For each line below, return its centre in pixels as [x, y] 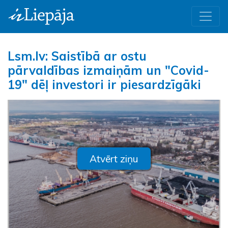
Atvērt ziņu [114, 159]
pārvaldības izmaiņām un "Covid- [108, 70]
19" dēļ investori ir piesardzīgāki [104, 84]
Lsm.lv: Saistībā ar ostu [77, 56]
